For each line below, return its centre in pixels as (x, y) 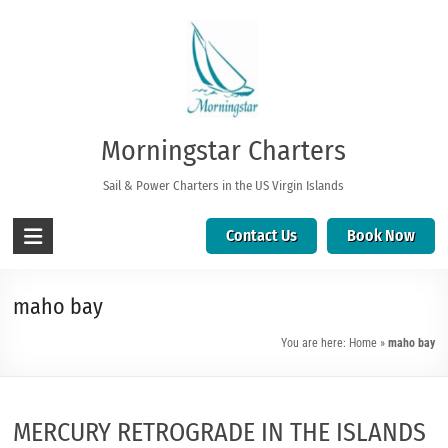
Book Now (380, 235)
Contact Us (261, 235)
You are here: (314, 343)
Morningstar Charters (224, 150)
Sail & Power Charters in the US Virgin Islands (224, 185)
